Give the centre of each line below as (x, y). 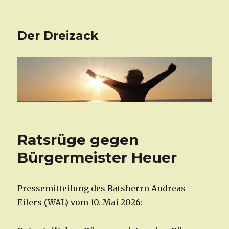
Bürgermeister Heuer (97, 158)
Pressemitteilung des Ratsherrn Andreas (102, 188)
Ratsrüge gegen (78, 140)
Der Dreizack (58, 36)
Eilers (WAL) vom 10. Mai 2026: (80, 203)
